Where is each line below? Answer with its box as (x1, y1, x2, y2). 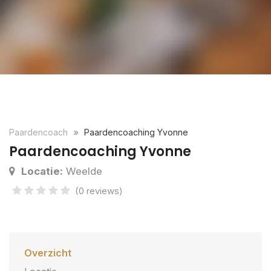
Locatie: (21, 165, 63, 177)
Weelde (63, 165, 102, 177)
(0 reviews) (75, 185, 123, 197)
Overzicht (24, 247, 71, 259)
